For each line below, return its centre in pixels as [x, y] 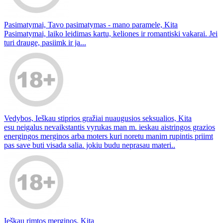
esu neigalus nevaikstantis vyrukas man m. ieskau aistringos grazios [110, 127]
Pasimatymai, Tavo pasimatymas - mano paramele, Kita [91, 24]
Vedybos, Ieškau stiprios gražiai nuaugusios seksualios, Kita [98, 118]
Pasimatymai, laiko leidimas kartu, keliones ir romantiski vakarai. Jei [111, 33]
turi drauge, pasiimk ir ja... [45, 42]
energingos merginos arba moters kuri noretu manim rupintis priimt [109, 136]
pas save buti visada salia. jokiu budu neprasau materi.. [90, 145]
